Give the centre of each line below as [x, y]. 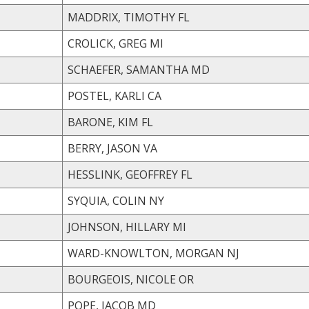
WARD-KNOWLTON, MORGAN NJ [233, 253]
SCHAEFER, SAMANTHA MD [200, 69]
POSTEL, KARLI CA [154, 96]
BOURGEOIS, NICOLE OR [186, 279]
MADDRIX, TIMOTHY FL [184, 17]
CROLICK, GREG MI [157, 43]
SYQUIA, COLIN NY [157, 200]
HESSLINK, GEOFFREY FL [187, 174]
